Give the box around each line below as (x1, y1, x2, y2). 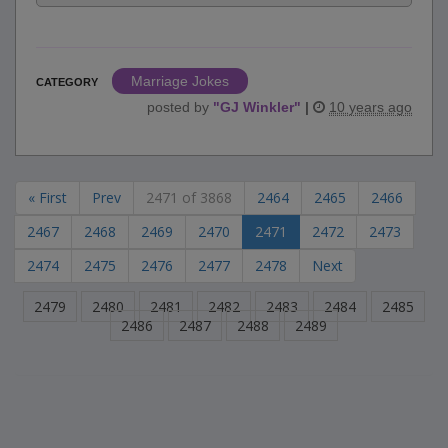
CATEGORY (36, 76, 98, 89)
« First (28, 188, 67, 208)
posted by (147, 99, 213, 116)
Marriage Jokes (131, 73, 229, 90)
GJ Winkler (220, 99, 294, 116)
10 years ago (329, 99, 412, 116)
